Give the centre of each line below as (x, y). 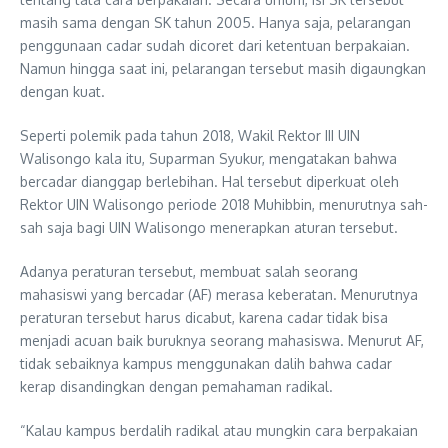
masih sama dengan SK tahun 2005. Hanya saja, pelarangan (215, 22)
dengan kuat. (62, 91)
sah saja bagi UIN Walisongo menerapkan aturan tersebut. (209, 227)
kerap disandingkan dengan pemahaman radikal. (176, 386)
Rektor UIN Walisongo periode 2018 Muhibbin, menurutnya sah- (224, 204)
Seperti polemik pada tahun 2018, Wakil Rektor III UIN (190, 135)
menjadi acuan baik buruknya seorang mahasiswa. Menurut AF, (222, 340)
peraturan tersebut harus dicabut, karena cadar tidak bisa (204, 317)
